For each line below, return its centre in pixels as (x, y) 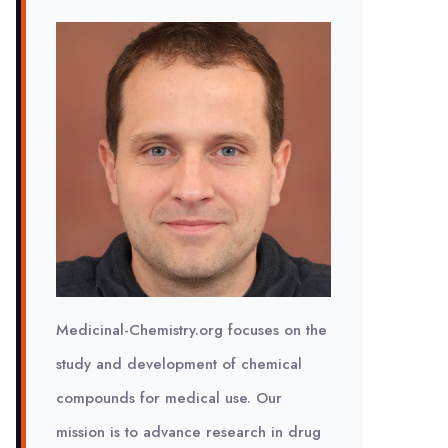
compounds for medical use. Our (169, 398)
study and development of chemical (179, 364)
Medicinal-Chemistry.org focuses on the (191, 330)
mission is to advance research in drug (188, 432)
